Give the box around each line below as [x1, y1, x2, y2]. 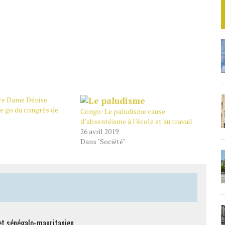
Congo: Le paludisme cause [80, 106, 165, 116]
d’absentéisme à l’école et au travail [80, 117, 192, 126]
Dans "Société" [80, 137, 125, 146]
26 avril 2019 [80, 127, 119, 136]
